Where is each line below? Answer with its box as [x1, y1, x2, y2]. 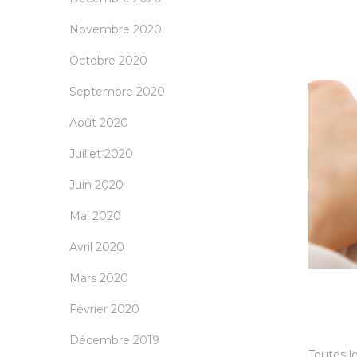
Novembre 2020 [69, 22, 162, 37]
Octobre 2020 [69, 53, 147, 69]
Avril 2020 [69, 240, 124, 255]
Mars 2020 [69, 271, 128, 286]
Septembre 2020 [69, 84, 165, 100]
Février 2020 [69, 302, 139, 317]
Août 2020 [69, 116, 128, 131]
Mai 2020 [69, 209, 121, 224]
